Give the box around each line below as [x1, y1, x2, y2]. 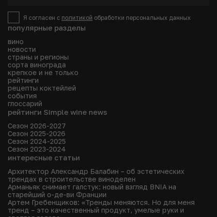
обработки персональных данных [93, 14, 191, 21]
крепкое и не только [8, 68, 78, 77]
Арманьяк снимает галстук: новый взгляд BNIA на [8, 183, 176, 191]
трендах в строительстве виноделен [8, 175, 136, 183]
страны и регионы [8, 53, 69, 61]
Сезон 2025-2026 [8, 129, 65, 138]
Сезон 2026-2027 [8, 122, 66, 130]
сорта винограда [8, 61, 66, 69]
